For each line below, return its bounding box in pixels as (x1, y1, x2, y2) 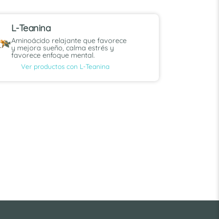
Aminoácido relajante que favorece (11, 36, 127, 45)
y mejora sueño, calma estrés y (11, 44, 114, 53)
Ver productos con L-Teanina (21, 62, 109, 70)
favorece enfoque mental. (11, 51, 95, 60)
